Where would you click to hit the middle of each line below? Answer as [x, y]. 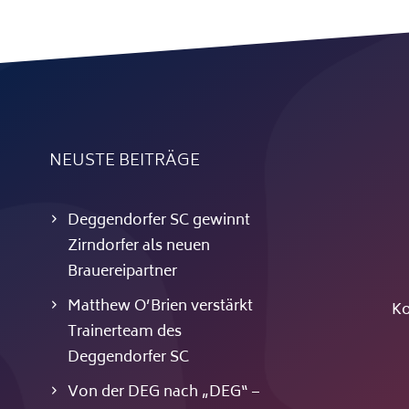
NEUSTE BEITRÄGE [124, 162]
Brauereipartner [122, 272]
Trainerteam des [124, 332]
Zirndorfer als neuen [138, 246]
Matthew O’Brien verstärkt [160, 307]
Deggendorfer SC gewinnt [158, 221]
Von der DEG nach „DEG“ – [163, 393]
